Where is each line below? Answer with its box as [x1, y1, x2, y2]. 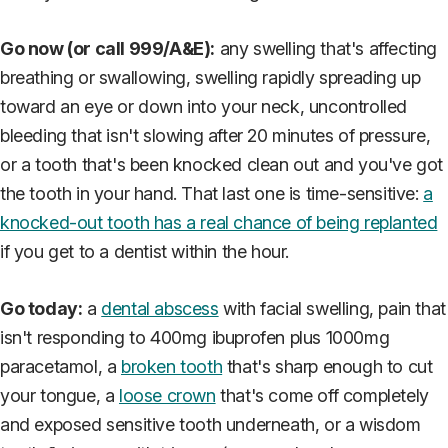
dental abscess [101, 297, 219, 319]
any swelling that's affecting [215, 37, 438, 59]
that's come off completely [215, 384, 429, 406]
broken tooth [121, 355, 223, 377]
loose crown [119, 384, 216, 406]
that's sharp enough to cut [222, 355, 433, 377]
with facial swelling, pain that [218, 297, 446, 319]
